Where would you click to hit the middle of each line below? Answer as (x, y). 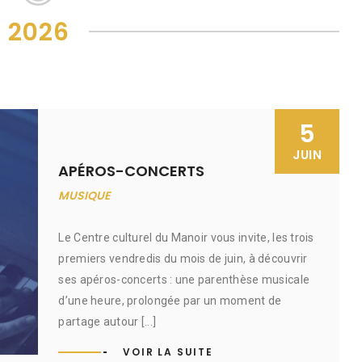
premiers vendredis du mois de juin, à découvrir (183, 259)
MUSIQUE (84, 196)
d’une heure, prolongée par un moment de (170, 301)
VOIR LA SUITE (168, 352)
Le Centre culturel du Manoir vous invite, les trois (186, 238)
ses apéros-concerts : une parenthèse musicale (184, 280)
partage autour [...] (107, 322)
